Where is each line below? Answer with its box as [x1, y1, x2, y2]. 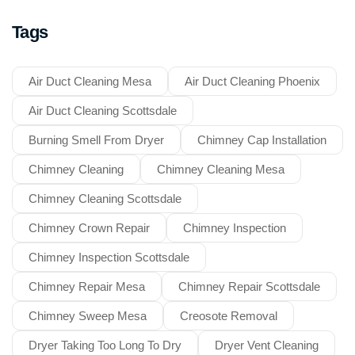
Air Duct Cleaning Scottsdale [29, 103, 177, 117]
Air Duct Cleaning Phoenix [185, 74, 320, 88]
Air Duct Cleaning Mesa [29, 74, 151, 88]
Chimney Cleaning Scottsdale [29, 191, 181, 205]
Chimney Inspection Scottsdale [29, 250, 189, 264]
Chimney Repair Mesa [29, 279, 145, 293]
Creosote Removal [180, 308, 277, 323]
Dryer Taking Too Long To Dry [29, 338, 181, 352]
